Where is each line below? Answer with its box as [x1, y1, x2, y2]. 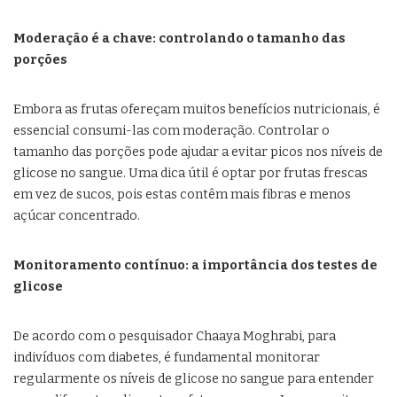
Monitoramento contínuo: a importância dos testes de [13, 258, 378, 274]
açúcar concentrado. [13, 208, 140, 224]
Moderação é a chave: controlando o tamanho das [13, 31, 346, 47]
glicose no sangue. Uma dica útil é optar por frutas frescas [13, 166, 368, 182]
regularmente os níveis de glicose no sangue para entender [13, 371, 374, 387]
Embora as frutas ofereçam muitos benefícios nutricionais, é [13, 102, 380, 118]
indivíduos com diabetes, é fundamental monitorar [13, 350, 320, 366]
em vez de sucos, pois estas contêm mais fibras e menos [13, 187, 351, 203]
